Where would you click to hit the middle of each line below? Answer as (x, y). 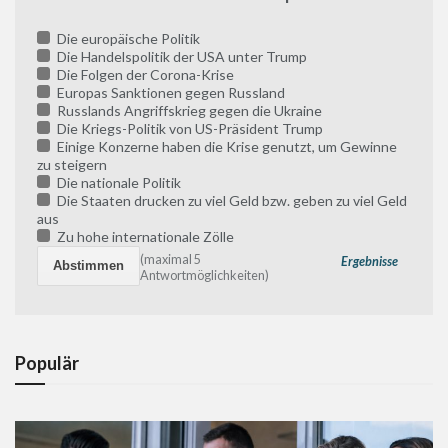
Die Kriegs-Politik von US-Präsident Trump (188, 128)
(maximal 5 (171, 260)
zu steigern (72, 164)
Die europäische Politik (126, 38)
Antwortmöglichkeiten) (205, 276)
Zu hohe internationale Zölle (143, 236)
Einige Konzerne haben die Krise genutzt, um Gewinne (225, 146)
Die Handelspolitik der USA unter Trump (180, 56)
